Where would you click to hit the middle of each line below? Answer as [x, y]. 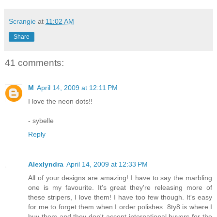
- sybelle [41, 121]
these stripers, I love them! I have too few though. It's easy [120, 197]
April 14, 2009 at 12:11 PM [77, 88]
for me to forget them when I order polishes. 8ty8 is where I [120, 207]
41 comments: [34, 62]
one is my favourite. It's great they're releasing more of [120, 188]
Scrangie [22, 21]
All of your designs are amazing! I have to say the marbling [120, 178]
